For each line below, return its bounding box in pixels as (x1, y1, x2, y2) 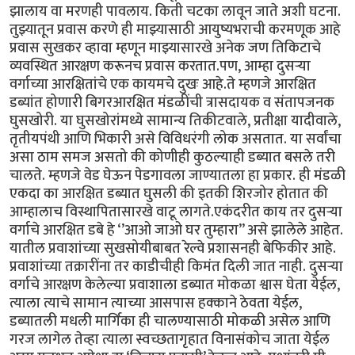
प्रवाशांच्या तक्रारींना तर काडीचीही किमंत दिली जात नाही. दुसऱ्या (10, 254, 343, 280)
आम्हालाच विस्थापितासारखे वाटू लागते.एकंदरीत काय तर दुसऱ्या (10, 200, 342, 225)
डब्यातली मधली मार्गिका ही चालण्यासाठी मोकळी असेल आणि (10, 309, 330, 334)
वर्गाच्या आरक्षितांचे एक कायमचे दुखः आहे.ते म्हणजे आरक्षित (10, 72, 316, 97)
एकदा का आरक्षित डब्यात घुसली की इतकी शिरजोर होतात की (10, 181, 328, 207)
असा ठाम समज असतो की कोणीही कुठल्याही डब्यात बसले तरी (10, 145, 335, 170)
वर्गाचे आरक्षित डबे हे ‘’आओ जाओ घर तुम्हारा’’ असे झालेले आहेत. (10, 218, 343, 243)
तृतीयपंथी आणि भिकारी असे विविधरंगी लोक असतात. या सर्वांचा (10, 127, 342, 152)
